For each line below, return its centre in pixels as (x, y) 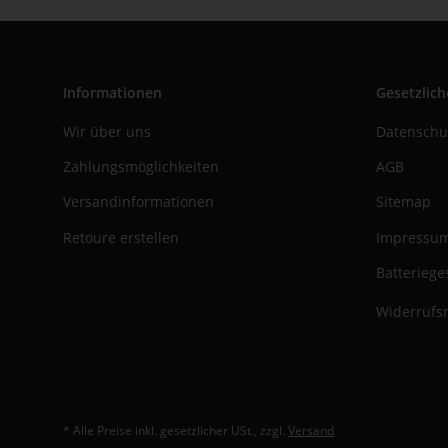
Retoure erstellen (121, 237)
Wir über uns (107, 131)
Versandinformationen (138, 202)
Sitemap (403, 202)
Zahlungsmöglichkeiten (141, 166)
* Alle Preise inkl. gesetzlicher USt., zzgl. (175, 431)
